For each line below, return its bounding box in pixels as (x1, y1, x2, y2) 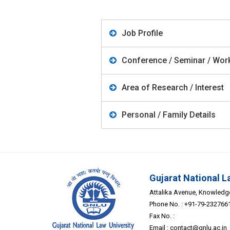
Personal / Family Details (122, 110, 216, 120)
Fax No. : (149, 212, 175, 220)
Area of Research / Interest (122, 83, 224, 93)
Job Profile (122, 28, 163, 39)
